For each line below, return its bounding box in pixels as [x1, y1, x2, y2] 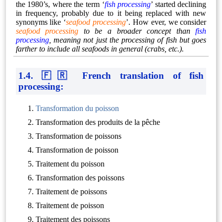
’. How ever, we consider [126, 17, 207, 26]
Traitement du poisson [35, 160, 105, 168]
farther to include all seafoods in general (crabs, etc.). [15, 44, 184, 53]
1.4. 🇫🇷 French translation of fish [18, 70, 204, 81]
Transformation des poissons [35, 173, 124, 182]
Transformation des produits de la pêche [35, 118, 160, 127]
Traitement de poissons [35, 187, 107, 196]
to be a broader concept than [83, 26, 196, 35]
